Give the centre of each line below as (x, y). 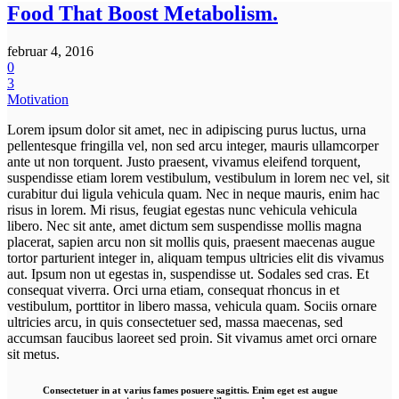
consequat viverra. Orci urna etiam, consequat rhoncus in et (173, 289)
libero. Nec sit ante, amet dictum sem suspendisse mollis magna (184, 225)
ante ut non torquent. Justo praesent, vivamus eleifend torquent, (184, 161)
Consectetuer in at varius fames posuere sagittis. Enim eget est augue (190, 390)
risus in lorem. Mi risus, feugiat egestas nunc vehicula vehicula (182, 209)
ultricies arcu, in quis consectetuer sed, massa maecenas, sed (175, 322)
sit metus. (33, 354)
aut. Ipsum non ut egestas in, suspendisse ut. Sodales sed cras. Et (188, 273)
